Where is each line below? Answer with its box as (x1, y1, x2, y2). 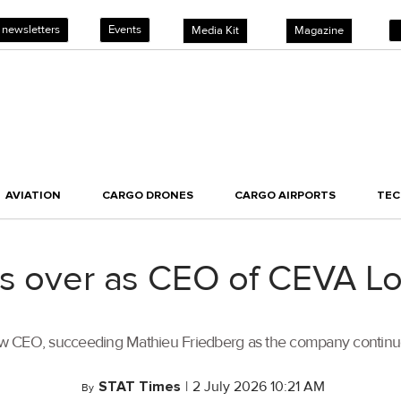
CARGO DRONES (102, 188, 193, 203)
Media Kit (192, 23, 239, 38)
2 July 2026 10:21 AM (192, 378, 325, 397)
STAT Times (98, 378, 181, 397)
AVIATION (5, 188, 61, 203)
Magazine (294, 23, 344, 38)
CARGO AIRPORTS (235, 188, 336, 203)
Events (108, 22, 141, 37)
